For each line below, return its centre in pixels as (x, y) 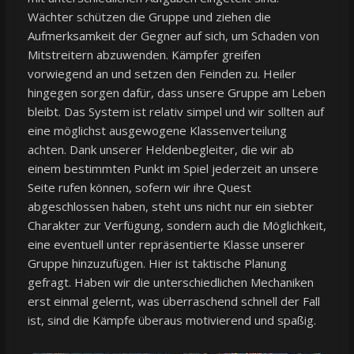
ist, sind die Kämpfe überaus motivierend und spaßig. (171, 320)
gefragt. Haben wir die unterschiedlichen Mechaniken (170, 282)
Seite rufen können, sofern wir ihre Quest (139, 187)
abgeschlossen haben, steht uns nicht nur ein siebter (170, 206)
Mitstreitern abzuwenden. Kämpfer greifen (144, 54)
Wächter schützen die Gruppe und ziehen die (149, 16)
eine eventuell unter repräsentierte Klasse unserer (166, 244)
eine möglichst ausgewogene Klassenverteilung (157, 130)
